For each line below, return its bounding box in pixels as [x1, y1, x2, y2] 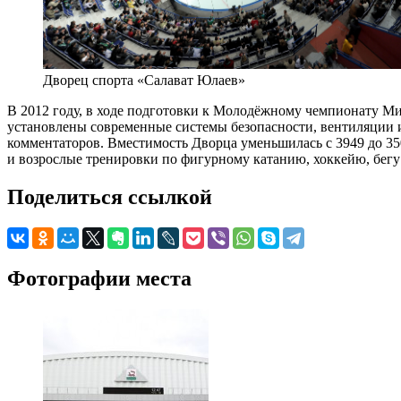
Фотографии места [7, 266, 192, 290]
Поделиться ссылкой [7, 184, 212, 209]
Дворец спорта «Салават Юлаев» [43, 72, 245, 88]
